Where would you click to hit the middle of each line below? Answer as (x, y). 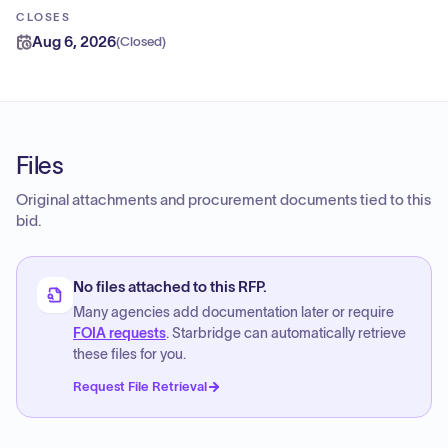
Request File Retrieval (140, 386)
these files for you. (129, 354)
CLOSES (43, 17)
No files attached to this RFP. (170, 287)
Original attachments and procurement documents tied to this (223, 200)
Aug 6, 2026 (74, 41)
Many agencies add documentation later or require (233, 312)
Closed (141, 42)
